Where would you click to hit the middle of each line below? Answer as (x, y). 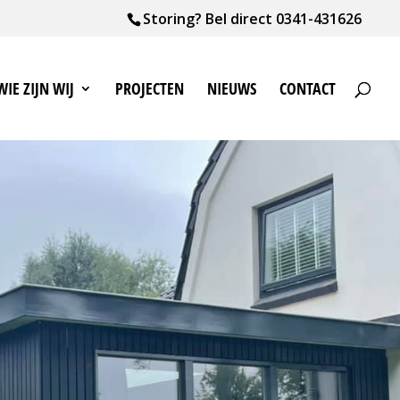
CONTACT (308, 88)
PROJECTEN (150, 88)
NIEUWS (232, 88)
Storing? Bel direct (209, 19)
